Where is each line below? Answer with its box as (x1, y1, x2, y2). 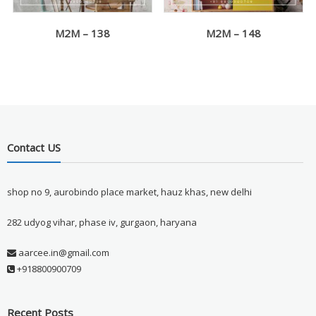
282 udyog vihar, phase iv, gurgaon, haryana (6, 216, 197, 229)
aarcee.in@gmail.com (16, 246, 109, 260)
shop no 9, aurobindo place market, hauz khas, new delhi (6, 186, 252, 199)
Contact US (6, 140, 61, 155)
